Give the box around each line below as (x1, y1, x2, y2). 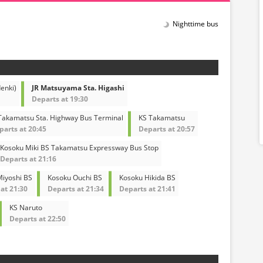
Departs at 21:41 (119, 184, 176, 194)
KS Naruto (9, 203, 42, 213)
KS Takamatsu (139, 113, 185, 123)
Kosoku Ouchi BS (48, 173, 102, 183)
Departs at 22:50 (9, 214, 66, 224)
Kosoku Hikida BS (119, 173, 176, 183)
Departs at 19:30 (32, 94, 88, 104)
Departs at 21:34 (48, 184, 104, 194)
